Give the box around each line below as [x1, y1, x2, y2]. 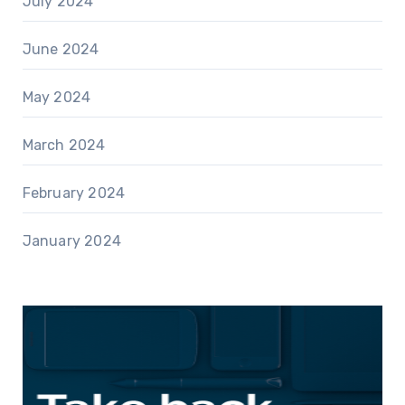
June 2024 [22, 40, 99, 58]
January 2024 [22, 231, 121, 250]
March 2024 [22, 136, 106, 154]
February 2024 [22, 184, 126, 202]
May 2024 [22, 88, 91, 106]
